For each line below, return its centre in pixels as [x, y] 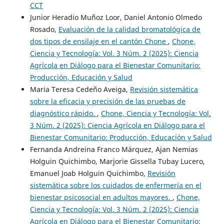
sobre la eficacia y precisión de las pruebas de [107, 101]
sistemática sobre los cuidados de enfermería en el [115, 185]
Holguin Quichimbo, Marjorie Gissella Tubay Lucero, [117, 161]
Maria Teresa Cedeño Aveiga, [80, 89]
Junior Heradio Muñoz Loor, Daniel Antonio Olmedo [116, 17]
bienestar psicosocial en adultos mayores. [101, 197]
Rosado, [44, 29]
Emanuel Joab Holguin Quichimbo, [88, 173]
